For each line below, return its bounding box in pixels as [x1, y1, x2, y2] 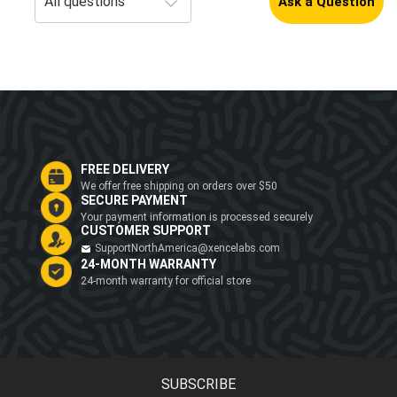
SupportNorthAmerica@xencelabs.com [95, 242, 280, 255]
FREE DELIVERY [81, 161, 169, 176]
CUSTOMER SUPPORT [81, 223, 211, 238]
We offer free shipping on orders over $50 [81, 179, 277, 192]
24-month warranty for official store [81, 274, 251, 287]
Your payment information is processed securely [81, 210, 313, 223]
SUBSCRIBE [161, 376, 236, 393]
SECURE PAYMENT [81, 192, 188, 207]
